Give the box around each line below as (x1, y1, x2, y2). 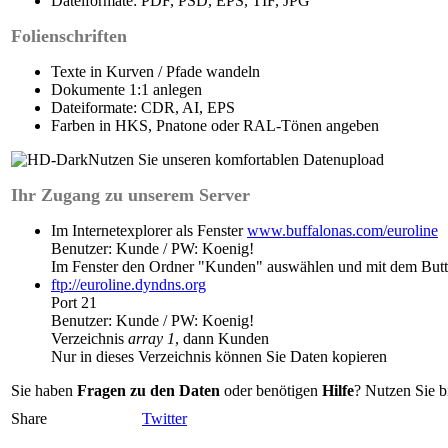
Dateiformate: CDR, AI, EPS (51, 99, 235, 116)
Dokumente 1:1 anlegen (51, 81, 202, 98)
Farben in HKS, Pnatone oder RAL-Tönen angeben (51, 117, 379, 134)
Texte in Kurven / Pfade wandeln (51, 63, 260, 80)
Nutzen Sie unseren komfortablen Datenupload (88, 151, 384, 168)
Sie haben (11, 382, 77, 399)
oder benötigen (220, 382, 322, 399)
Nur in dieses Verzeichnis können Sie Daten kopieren (51, 348, 391, 365)
